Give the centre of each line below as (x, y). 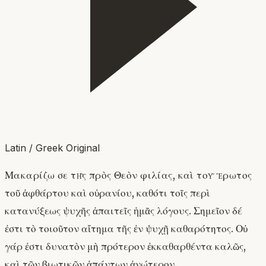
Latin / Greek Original (52, 148)
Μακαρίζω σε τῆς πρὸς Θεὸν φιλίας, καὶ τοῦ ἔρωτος (129, 175)
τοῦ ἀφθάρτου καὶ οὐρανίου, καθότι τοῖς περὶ (107, 193)
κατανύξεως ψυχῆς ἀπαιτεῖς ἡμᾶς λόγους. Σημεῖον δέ (123, 211)
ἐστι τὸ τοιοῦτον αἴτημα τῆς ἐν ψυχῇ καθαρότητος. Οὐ (126, 229)
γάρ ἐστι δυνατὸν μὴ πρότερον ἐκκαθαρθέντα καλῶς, (125, 247)
